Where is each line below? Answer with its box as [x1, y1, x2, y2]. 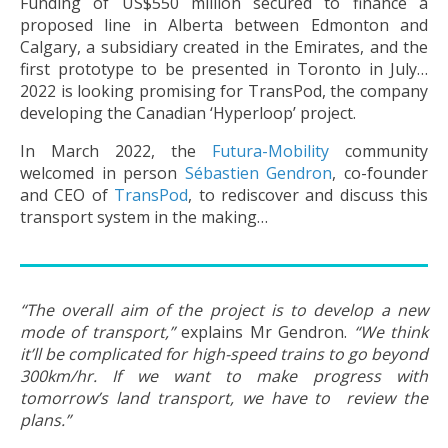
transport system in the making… [20, 205, 268, 228]
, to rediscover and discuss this [188, 183, 428, 206]
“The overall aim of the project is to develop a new [20, 298, 428, 321]
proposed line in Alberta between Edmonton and [20, 13, 428, 36]
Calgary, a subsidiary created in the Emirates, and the [20, 35, 428, 58]
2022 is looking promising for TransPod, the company [20, 79, 428, 102]
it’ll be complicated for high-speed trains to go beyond [20, 342, 428, 365]
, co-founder [332, 161, 429, 184]
